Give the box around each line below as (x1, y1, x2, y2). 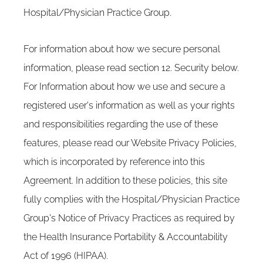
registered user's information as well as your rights (23, 100, 235, 111)
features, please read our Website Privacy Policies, (23, 137, 237, 149)
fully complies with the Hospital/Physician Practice (23, 194, 240, 205)
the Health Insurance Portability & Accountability (23, 231, 228, 242)
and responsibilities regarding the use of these (23, 119, 218, 130)
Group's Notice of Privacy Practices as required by (23, 213, 235, 224)
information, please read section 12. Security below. (23, 62, 239, 73)
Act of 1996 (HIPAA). (23, 250, 108, 261)
